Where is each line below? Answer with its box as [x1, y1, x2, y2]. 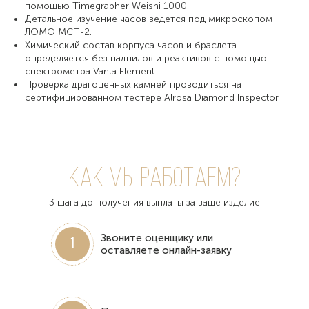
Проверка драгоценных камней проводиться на [25, 78, 241, 90]
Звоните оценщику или [101, 231, 213, 244]
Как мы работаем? [68, 165, 241, 193]
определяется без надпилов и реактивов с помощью [25, 52, 267, 64]
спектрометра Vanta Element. [25, 65, 157, 77]
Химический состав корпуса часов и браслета [25, 39, 237, 51]
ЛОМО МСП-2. [25, 26, 92, 38]
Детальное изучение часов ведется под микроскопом [25, 12, 272, 25]
